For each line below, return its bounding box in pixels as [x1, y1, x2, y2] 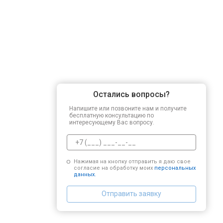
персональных [154, 164, 196, 171]
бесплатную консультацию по [69, 111, 154, 119]
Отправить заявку [102, 190, 161, 198]
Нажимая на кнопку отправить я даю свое [73, 158, 191, 165]
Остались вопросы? [93, 89, 170, 99]
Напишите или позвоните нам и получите [69, 105, 187, 112]
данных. [73, 171, 96, 178]
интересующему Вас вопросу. [69, 118, 154, 126]
